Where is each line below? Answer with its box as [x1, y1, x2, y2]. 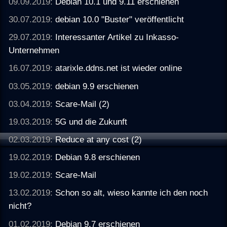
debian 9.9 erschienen [55, 81, 139, 91]
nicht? [9, 201, 32, 211]
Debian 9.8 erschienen [55, 152, 140, 163]
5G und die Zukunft [55, 116, 128, 127]
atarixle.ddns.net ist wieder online [55, 63, 182, 73]
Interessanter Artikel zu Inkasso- [55, 32, 179, 43]
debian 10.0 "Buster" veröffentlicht [55, 14, 184, 25]
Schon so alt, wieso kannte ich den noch [55, 187, 208, 198]
